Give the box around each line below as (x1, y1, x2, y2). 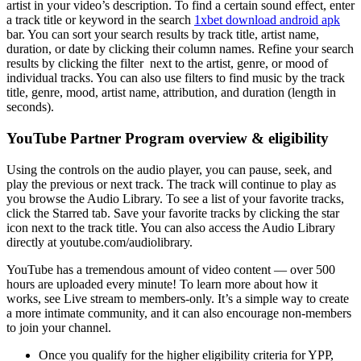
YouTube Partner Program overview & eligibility (6, 129, 329, 147)
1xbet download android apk (194, 13, 340, 27)
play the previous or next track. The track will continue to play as (6, 176, 336, 191)
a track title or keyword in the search (6, 13, 194, 27)
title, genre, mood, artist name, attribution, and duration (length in (6, 85, 336, 100)
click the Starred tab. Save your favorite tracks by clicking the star (6, 205, 339, 220)
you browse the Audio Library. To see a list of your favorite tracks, (6, 191, 344, 205)
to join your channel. (6, 320, 111, 334)
